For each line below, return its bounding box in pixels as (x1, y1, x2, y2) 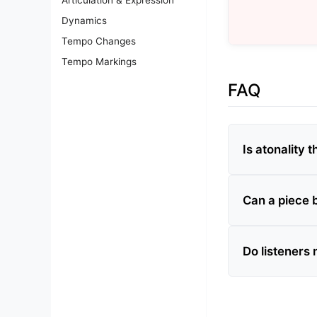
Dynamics (62, 14, 107, 26)
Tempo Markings (62, 55, 137, 67)
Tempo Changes (62, 35, 136, 47)
